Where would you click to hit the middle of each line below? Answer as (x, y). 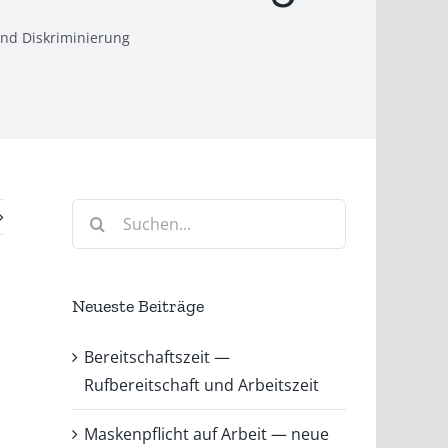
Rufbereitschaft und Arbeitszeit (202, 384)
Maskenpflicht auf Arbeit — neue (207, 433)
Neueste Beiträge (138, 306)
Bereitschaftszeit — (157, 356)
